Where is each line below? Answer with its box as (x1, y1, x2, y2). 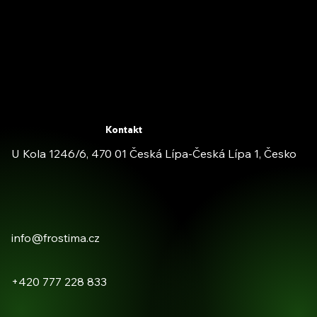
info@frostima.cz (11, 231, 100, 246)
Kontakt (105, 125, 142, 136)
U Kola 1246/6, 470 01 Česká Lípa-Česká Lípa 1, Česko (11, 146, 296, 161)
